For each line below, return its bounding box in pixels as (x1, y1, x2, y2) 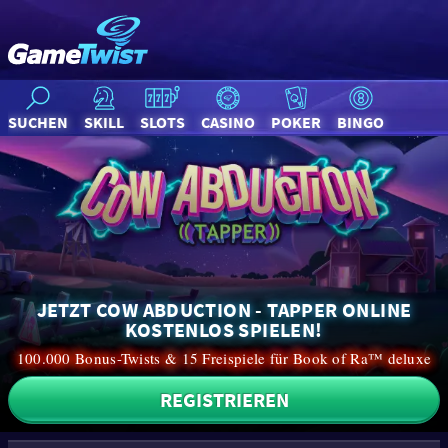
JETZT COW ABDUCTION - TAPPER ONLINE (36, 297, 412, 323)
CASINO (201, 112, 255, 132)
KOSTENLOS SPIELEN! (125, 317, 323, 343)
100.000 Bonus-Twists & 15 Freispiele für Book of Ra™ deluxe (16, 348, 432, 369)
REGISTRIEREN (159, 387, 289, 413)
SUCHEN (8, 112, 68, 132)
